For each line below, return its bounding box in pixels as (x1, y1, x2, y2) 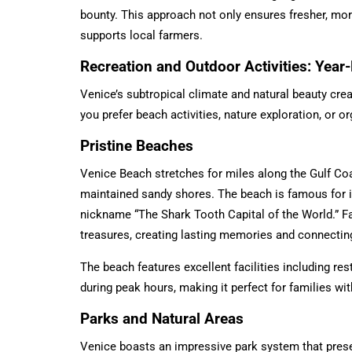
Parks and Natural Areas (80, 309, 244, 328)
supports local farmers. (80, 27, 203, 42)
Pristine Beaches (80, 136, 193, 155)
